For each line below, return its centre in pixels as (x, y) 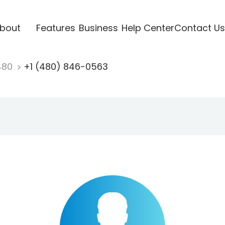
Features (55, 28)
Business (98, 28)
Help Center (148, 28)
